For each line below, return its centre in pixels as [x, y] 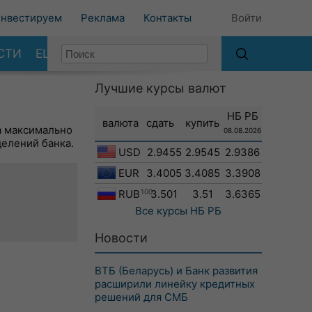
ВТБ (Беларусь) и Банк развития [176, 271]
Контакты [167, 18]
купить [202, 123]
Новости [121, 238]
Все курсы [161, 211]
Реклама [103, 18]
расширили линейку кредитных [175, 284]
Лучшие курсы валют [161, 88]
